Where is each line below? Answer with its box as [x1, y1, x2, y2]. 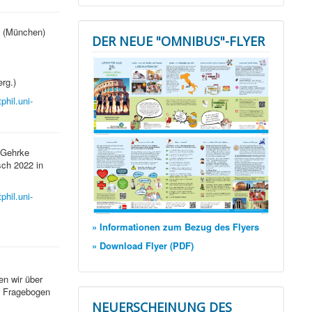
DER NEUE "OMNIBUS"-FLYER [92, 33, 265, 50]
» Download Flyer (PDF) [92, 239, 194, 253]
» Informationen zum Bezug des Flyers [92, 220, 260, 234]
